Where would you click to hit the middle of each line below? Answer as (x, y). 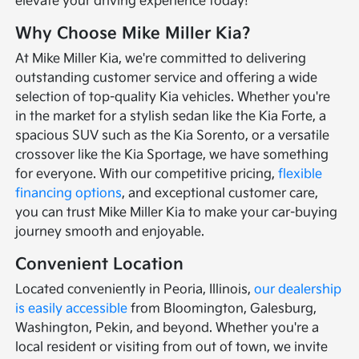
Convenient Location (100, 265)
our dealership (298, 290)
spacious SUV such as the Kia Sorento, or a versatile (173, 136)
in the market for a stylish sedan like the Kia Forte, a (171, 117)
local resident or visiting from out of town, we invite (172, 348)
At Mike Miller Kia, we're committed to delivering (161, 59)
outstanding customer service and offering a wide (167, 79)
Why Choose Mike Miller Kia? (133, 34)
